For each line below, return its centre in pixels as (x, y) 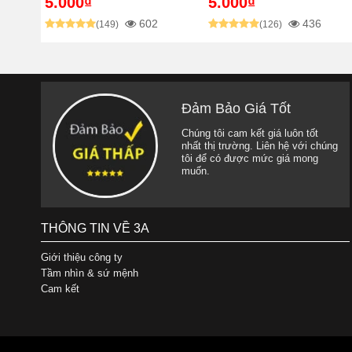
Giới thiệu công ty (82, 257)
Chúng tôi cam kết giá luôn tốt (249, 133)
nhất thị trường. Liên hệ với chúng (259, 145)
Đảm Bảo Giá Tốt (236, 108)
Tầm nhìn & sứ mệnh (90, 273)
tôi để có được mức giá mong (249, 158)
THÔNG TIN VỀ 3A (95, 228)
